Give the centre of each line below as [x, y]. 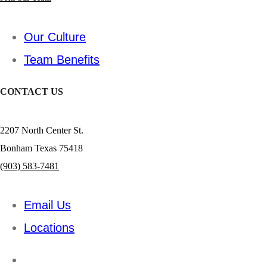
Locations [49, 228]
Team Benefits [62, 59]
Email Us [47, 205]
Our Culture [55, 37]
